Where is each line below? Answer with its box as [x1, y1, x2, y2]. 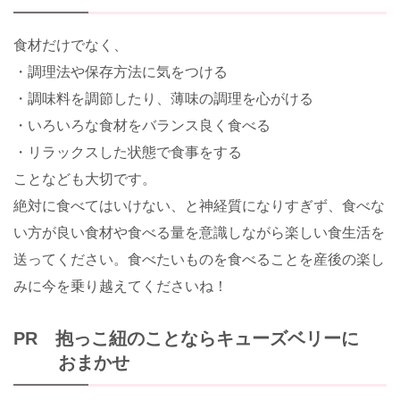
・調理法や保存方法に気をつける [13, 64, 228, 80]
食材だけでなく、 [13, 37, 128, 54]
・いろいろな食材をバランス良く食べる [13, 118, 271, 134]
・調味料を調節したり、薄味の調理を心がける [13, 91, 313, 107]
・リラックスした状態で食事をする [13, 145, 242, 161]
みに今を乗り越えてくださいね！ [13, 279, 228, 295]
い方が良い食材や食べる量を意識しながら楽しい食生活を [13, 225, 385, 241]
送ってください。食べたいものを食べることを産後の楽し [13, 252, 385, 268]
